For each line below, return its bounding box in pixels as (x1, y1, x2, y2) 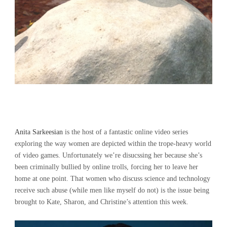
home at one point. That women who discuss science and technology (15, 175, 210, 183)
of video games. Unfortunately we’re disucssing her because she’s (15, 152, 202, 160)
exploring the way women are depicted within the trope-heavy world (15, 140, 211, 148)
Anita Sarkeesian (15, 128, 63, 136)
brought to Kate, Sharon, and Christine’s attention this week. (15, 198, 188, 206)
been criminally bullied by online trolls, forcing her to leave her (15, 163, 198, 171)
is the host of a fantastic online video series (63, 128, 188, 136)
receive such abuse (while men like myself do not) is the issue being (15, 186, 209, 195)
